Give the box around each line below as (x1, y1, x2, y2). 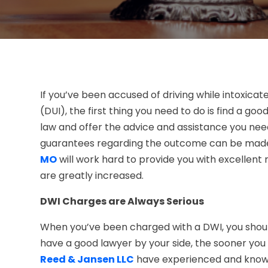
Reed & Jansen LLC (40, 252, 135, 267)
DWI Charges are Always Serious (40, 194, 205, 209)
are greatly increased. (40, 169, 144, 183)
